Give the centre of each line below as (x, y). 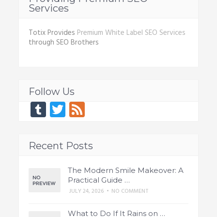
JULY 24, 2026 (86, 191)
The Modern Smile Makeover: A (125, 170)
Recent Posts (61, 146)
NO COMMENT (130, 191)
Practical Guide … (99, 180)
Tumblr (69, 109)
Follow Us (51, 91)
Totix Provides (53, 33)
